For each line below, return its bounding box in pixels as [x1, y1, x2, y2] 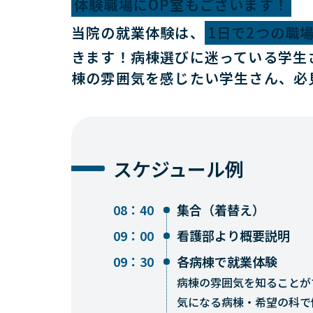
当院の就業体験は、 [71, 22, 205, 43]
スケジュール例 [113, 155, 244, 182]
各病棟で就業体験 [177, 252, 277, 270]
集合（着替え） [177, 201, 265, 219]
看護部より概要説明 [177, 226, 290, 245]
